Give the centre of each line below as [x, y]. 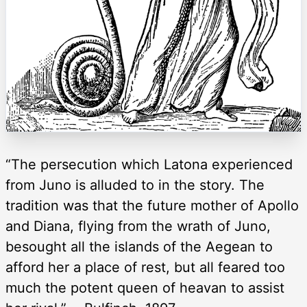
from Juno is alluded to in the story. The [135, 185]
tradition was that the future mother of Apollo [152, 205]
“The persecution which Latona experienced [149, 164]
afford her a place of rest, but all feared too [145, 267]
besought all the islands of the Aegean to [139, 246]
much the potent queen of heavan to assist [145, 287]
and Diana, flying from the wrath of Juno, [138, 226]
